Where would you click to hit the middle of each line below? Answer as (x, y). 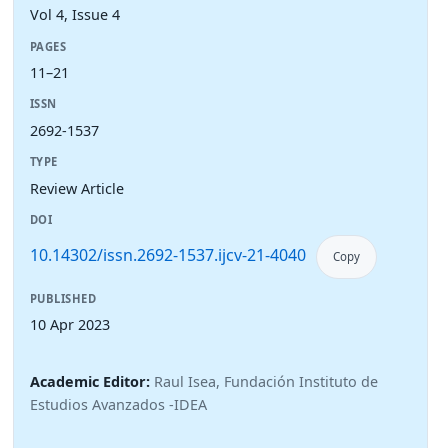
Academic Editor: (92, 382)
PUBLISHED (63, 298)
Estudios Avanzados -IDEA (118, 405)
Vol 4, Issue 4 (75, 15)
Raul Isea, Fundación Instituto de (266, 382)
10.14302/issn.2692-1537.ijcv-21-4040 (168, 254)
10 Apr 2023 (70, 325)
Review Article (77, 188)
